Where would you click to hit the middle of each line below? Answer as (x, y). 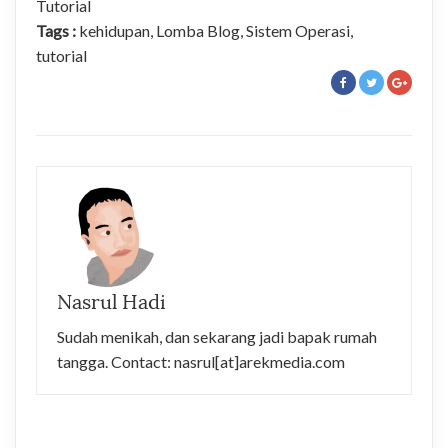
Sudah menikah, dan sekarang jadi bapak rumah (217, 336)
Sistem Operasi (298, 30)
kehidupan (114, 30)
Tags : (56, 30)
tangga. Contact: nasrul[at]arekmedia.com (201, 361)
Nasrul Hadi (111, 302)
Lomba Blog (198, 30)
